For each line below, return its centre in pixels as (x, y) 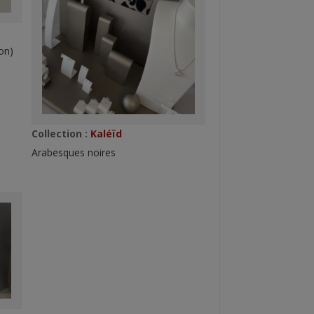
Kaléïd (104, 134)
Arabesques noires (73, 153)
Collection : (59, 134)
